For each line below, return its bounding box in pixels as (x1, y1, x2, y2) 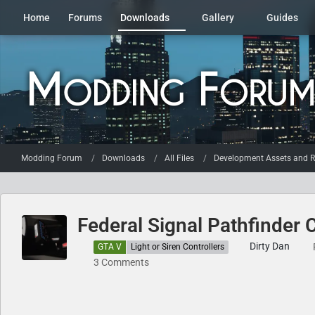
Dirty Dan (250, 240, 290, 252)
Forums (68, 12, 102, 23)
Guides (266, 12, 298, 23)
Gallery (202, 12, 234, 23)
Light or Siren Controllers (131, 241, 224, 252)
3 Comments (94, 256, 149, 268)
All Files (165, 153, 194, 163)
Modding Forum (21, 153, 82, 163)
